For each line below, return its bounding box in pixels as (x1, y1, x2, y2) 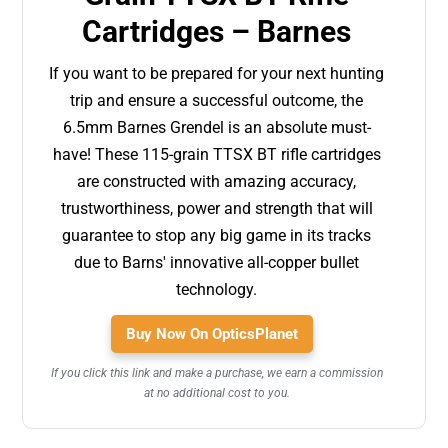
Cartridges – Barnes (82, 14, 351, 49)
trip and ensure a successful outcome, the (70, 91, 363, 110)
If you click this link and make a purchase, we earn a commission (50, 366, 383, 380)
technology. (176, 280, 257, 299)
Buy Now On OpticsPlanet (125, 325, 298, 343)
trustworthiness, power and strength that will (60, 199, 373, 218)
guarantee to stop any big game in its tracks (62, 226, 371, 245)
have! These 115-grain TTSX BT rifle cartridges (52, 145, 381, 164)
